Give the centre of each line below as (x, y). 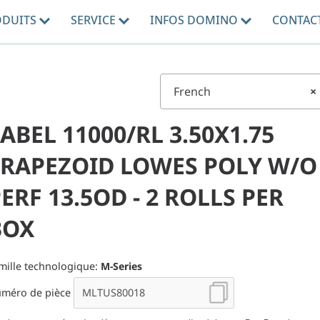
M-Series (121, 266)
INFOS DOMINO (195, 20)
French (192, 91)
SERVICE (94, 20)
